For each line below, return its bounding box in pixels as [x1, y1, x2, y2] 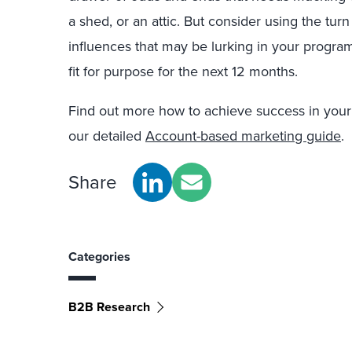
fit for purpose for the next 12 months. [68, 61, 298, 82]
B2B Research [68, 298, 150, 316]
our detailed [68, 126, 145, 146]
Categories [68, 247, 130, 266]
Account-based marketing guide [145, 126, 341, 146]
